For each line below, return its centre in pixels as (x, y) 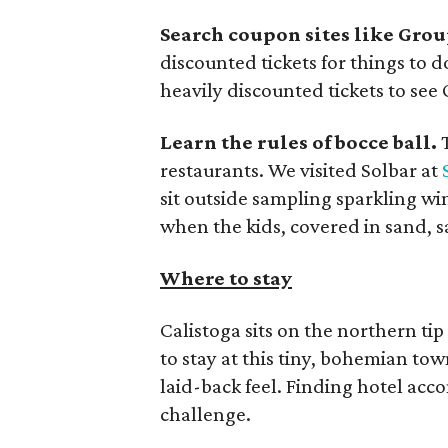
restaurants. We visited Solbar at (301, 170)
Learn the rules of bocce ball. (298, 142)
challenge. (205, 414)
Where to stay (226, 278)
